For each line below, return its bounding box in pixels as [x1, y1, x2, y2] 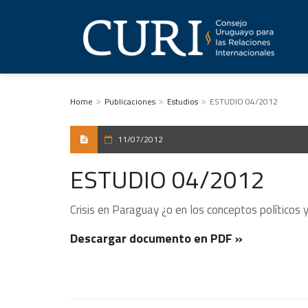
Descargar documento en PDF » [70, 229, 243, 247]
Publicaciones [104, 95, 155, 108]
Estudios [167, 95, 198, 108]
